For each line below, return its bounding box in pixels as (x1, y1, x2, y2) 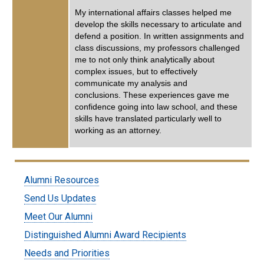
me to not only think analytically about (75, 55, 214, 64)
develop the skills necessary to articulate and (75, 19, 242, 29)
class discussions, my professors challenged (75, 43, 240, 52)
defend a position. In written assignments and (75, 31, 244, 41)
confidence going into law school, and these (75, 102, 237, 111)
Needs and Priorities (24, 247, 110, 259)
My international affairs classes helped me (75, 8, 232, 17)
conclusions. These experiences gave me (75, 90, 229, 100)
